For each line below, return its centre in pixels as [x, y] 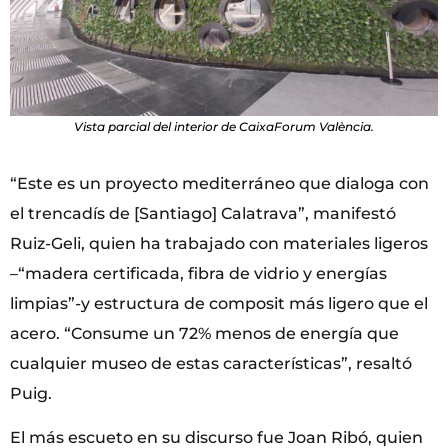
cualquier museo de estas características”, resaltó [211, 363]
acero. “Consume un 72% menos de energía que [204, 333]
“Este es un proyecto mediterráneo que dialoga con [219, 183]
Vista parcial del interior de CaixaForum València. [224, 126]
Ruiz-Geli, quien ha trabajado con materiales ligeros [219, 243]
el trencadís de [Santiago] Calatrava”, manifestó [203, 213]
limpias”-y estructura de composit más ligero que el [219, 303]
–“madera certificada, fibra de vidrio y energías [198, 273]
